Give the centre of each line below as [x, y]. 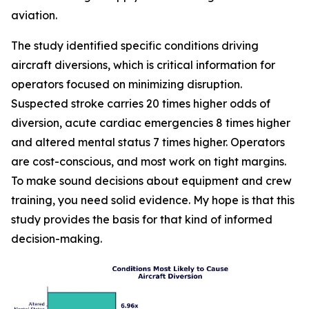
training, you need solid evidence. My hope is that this [153, 200]
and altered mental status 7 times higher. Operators [148, 142]
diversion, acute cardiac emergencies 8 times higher [151, 123]
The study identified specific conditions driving [135, 46]
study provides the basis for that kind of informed [142, 219]
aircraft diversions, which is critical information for [143, 65]
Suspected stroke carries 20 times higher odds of [141, 103]
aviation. [34, 15]
